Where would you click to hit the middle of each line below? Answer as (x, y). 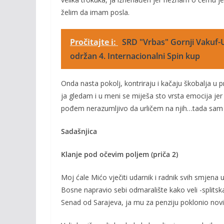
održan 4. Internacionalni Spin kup (135, 56)
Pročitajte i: (94, 42)
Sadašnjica (79, 131)
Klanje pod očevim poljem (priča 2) (119, 154)
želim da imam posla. (95, 12)
